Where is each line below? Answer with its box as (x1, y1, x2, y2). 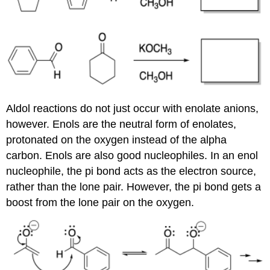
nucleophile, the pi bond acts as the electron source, (6, 165, 257, 178)
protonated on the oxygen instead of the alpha (6, 134, 227, 146)
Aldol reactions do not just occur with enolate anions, (6, 102, 259, 115)
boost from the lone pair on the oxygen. (6, 196, 195, 209)
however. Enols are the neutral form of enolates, (6, 118, 237, 131)
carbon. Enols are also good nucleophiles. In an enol (6, 149, 259, 162)
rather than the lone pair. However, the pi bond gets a (6, 181, 262, 193)
